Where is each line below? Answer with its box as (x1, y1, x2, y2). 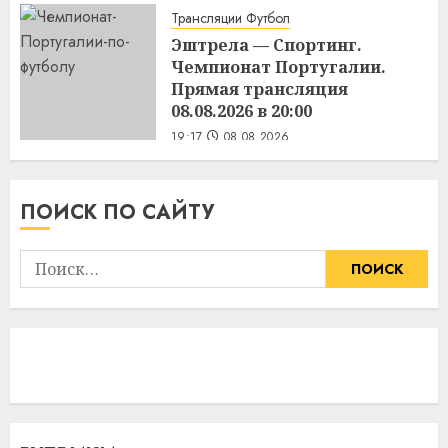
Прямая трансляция (171, 77, 348, 100)
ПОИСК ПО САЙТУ (20, 197, 214, 227)
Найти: (19, 249, 72, 273)
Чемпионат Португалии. (171, 55, 386, 78)
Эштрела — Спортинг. (171, 33, 362, 56)
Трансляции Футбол (171, 7, 290, 28)
